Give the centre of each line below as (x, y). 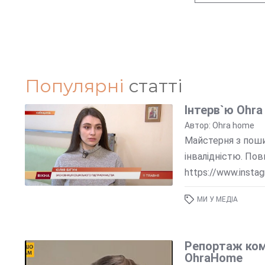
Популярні (74, 86)
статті (153, 86)
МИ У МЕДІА (217, 200)
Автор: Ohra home (219, 125)
